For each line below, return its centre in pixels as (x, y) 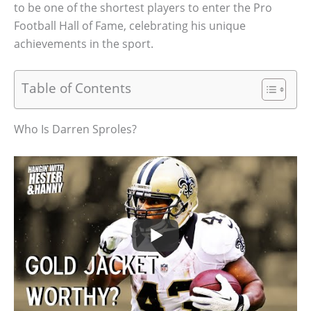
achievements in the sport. (84, 43)
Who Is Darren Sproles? (75, 129)
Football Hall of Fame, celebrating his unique (130, 25)
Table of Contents (76, 88)
